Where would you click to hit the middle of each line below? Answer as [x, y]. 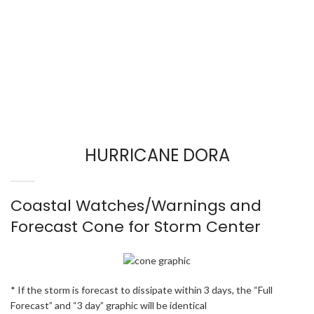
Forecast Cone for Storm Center [136, 227]
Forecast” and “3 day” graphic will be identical [109, 305]
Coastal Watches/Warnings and [136, 206]
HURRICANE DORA [157, 156]
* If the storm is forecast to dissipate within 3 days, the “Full [142, 289]
